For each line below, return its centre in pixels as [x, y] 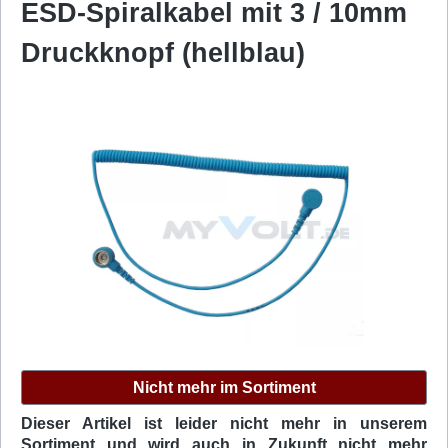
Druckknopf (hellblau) [163, 52]
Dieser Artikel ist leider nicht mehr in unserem [224, 424]
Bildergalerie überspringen [114, 139]
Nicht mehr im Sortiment [224, 387]
